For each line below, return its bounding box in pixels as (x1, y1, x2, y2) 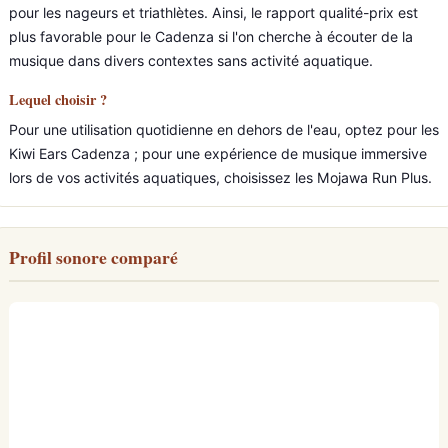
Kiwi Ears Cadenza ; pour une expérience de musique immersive (9, 145, 427, 162)
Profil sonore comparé (9, 244, 178, 270)
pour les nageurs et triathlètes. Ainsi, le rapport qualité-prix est (9, 4, 418, 21)
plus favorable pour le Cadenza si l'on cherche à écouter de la (9, 28, 413, 45)
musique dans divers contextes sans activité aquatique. (9, 52, 373, 69)
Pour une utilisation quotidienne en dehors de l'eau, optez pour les (9, 121, 439, 138)
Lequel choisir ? (9, 89, 107, 110)
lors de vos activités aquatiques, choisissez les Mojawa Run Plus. (9, 169, 432, 186)
